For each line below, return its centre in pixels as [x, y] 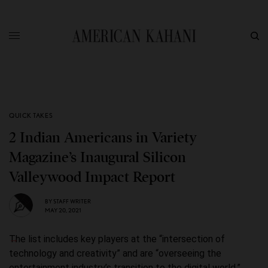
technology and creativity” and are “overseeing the [115, 253]
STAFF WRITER [72, 201]
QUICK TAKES [31, 115]
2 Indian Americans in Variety [103, 138]
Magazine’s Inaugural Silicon [98, 157]
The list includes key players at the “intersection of [117, 239]
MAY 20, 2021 [63, 210]
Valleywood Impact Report [92, 177]
